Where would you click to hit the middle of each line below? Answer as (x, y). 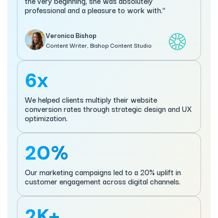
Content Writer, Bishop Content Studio (99, 45)
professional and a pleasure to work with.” (95, 10)
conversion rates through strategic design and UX (108, 109)
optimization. (46, 118)
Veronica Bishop (71, 35)
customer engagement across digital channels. (103, 181)
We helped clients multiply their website (91, 100)
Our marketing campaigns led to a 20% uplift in (103, 172)
